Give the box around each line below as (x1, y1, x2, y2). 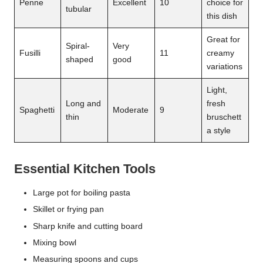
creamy (207, 49, 234, 58)
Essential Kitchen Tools (14, 161, 156, 177)
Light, (207, 86, 227, 95)
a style (207, 126, 231, 136)
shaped (66, 55, 93, 65)
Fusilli (19, 49, 41, 58)
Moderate (113, 106, 149, 115)
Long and (66, 99, 101, 109)
